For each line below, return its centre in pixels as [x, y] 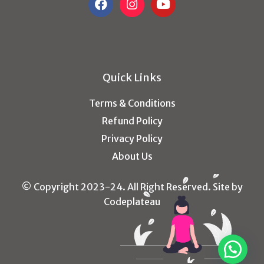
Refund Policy [132, 121]
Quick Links [132, 77]
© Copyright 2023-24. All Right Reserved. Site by [132, 187]
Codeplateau [132, 201]
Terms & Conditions [132, 103]
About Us [132, 156]
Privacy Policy [132, 138]
